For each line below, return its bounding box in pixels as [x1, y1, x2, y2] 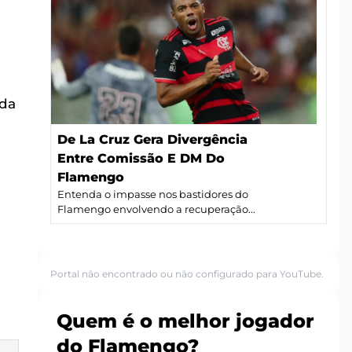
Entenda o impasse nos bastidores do [57, 188, 248, 200]
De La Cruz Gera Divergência [57, 131, 247, 147]
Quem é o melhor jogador [57, 309, 314, 332]
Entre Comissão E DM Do [57, 150, 225, 166]
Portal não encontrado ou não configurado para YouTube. [50, 267, 324, 280]
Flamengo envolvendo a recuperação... [57, 203, 255, 215]
